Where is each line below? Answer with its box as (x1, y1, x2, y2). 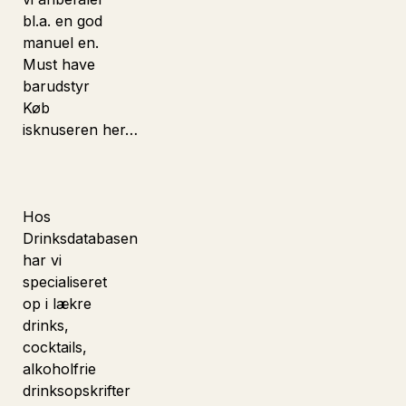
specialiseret (23, 273, 111, 291)
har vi (23, 251, 62, 269)
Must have (23, 55, 95, 73)
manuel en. (23, 34, 99, 52)
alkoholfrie (23, 360, 96, 378)
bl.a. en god (23, 12, 102, 30)
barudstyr (23, 77, 90, 95)
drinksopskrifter (23, 382, 130, 400)
